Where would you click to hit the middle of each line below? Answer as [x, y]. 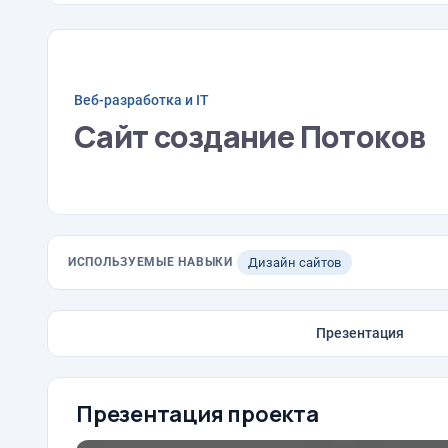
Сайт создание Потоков [250, 136]
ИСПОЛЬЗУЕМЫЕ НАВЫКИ [150, 262]
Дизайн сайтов [294, 262]
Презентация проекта [197, 414]
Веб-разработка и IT [141, 99]
